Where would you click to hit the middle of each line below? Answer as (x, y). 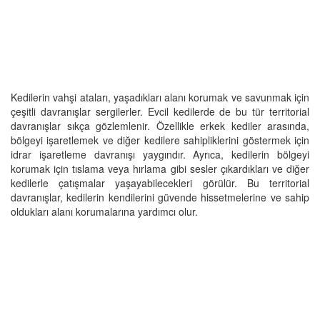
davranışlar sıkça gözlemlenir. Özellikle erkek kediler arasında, (160, 125)
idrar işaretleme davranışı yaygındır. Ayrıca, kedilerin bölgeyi (160, 154)
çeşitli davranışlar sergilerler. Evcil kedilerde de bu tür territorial (160, 111)
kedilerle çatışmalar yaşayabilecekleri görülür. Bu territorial (160, 182)
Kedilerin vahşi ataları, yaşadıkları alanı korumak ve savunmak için (160, 97)
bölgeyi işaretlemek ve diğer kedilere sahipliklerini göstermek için (160, 140)
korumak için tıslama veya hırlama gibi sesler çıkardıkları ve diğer (160, 168)
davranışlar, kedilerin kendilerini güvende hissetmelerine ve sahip (160, 197)
